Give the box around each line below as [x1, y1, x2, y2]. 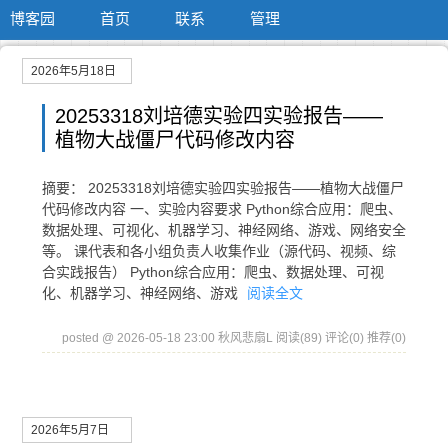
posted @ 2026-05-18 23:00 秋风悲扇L [62, 331, 276, 345]
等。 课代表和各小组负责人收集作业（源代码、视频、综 [42, 243, 396, 259]
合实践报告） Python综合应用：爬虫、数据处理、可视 [42, 264, 384, 280]
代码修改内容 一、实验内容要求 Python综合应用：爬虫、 [42, 201, 402, 217]
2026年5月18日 [31, 64, 116, 78]
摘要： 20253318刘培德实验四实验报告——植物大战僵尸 [42, 180, 404, 196]
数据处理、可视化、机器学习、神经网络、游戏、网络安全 [42, 222, 406, 238]
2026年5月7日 [31, 423, 109, 437]
